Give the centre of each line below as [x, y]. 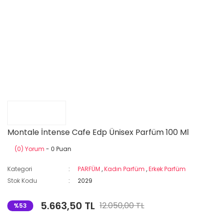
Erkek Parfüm [167, 169]
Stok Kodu [22, 181]
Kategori [20, 169]
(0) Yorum [30, 149]
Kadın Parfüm [125, 169]
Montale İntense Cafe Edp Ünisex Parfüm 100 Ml [98, 132]
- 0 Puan [58, 149]
